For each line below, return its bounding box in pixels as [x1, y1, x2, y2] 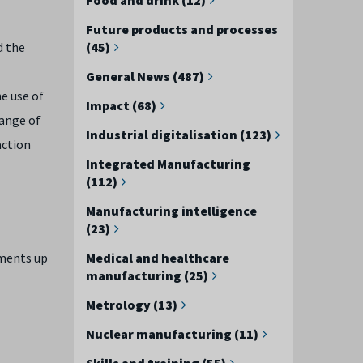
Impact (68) [86, 96, 156, 113]
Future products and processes [86, 20, 278, 37]
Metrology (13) [86, 296, 177, 313]
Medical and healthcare [86, 249, 229, 266]
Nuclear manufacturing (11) [86, 325, 258, 342]
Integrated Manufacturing [86, 155, 250, 172]
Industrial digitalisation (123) [86, 126, 271, 143]
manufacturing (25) [86, 267, 208, 284]
